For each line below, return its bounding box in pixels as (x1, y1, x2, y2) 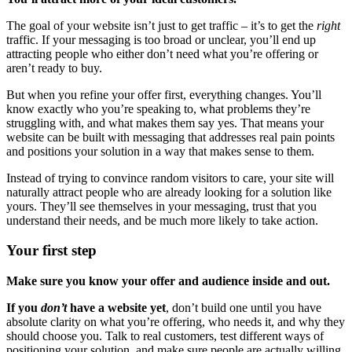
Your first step (6, 242, 97, 259)
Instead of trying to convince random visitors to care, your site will (6, 170, 334, 185)
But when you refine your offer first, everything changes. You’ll (6, 87, 321, 101)
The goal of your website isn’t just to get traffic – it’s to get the (6, 18, 317, 32)
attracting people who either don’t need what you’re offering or (6, 46, 318, 60)
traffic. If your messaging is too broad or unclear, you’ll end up (6, 32, 316, 46)
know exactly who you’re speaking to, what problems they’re (6, 101, 310, 115)
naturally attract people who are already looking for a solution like (6, 185, 332, 199)
